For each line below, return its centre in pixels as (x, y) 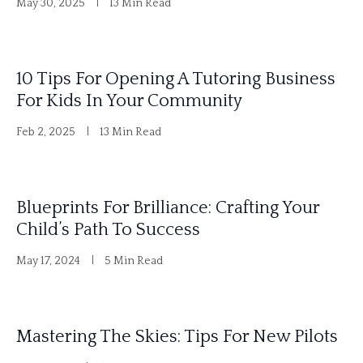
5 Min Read (134, 261)
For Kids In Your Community (129, 101)
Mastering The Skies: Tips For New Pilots (177, 337)
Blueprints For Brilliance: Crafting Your (168, 208)
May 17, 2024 (48, 261)
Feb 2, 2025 (46, 132)
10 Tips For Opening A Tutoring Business (176, 79)
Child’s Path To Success (108, 230)
